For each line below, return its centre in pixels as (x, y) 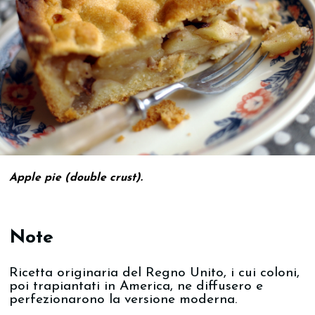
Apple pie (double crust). (76, 178)
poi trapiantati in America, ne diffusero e (136, 287)
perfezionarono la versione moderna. (123, 300)
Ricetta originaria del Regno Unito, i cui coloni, (155, 274)
